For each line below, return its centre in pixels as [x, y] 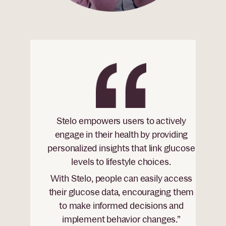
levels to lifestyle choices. [121, 162]
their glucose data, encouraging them [121, 192]
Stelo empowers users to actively [121, 121]
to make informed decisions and [121, 205]
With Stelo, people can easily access [121, 178]
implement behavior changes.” [121, 219]
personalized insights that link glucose [121, 148]
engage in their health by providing [121, 135]
